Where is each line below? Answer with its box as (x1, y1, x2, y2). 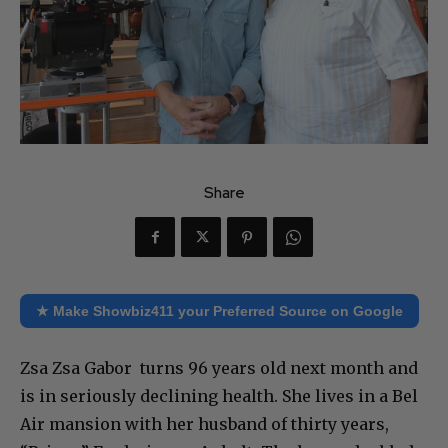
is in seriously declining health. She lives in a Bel (20, 386, 418, 407)
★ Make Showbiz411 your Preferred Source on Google (36, 303, 403, 320)
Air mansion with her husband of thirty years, (20, 414, 389, 435)
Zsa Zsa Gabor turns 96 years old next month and (20, 358, 418, 379)
